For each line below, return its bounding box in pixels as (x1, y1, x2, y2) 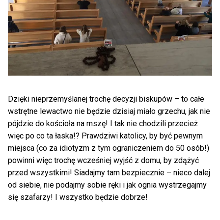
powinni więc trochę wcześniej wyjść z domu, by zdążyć (8, 155, 199, 165)
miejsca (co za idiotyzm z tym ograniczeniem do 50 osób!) (8, 143, 209, 153)
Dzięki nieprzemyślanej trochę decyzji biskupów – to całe (8, 94, 204, 104)
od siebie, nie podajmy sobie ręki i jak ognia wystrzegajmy (8, 180, 207, 190)
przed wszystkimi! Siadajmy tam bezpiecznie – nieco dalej (8, 167, 210, 177)
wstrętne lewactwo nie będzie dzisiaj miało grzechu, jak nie (8, 106, 210, 116)
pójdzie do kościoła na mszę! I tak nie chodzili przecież (8, 118, 198, 128)
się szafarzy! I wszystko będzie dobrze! (8, 192, 148, 202)
